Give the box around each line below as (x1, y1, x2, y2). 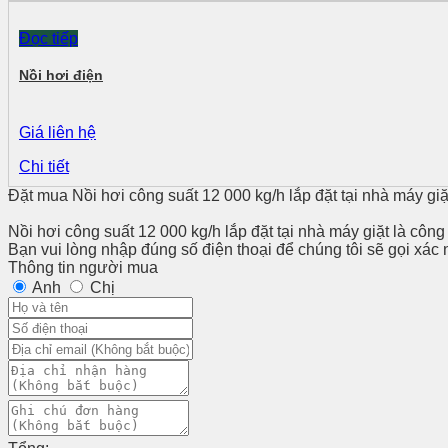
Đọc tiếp (19, 30, 78, 48)
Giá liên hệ (19, 124, 96, 142)
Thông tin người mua (8, 259, 158, 277)
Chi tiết (19, 158, 69, 176)
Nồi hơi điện (19, 67, 103, 84)
